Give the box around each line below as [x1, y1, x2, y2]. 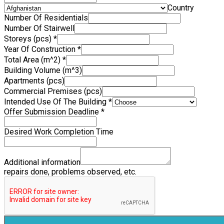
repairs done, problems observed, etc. [4, 167, 136, 177]
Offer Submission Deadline [4, 107, 101, 117]
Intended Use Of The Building [4, 97, 108, 107]
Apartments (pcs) [4, 76, 64, 86]
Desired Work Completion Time [4, 127, 113, 137]
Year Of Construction [4, 44, 77, 54]
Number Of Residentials [4, 13, 88, 23]
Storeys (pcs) [4, 34, 53, 44]
